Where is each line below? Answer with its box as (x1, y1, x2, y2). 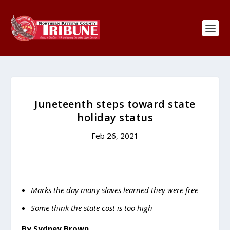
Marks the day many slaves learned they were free (30, 184, 198, 195)
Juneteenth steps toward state (34, 97, 196, 111)
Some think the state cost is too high (30, 203, 152, 213)
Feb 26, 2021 (91, 130, 139, 141)
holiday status (77, 110, 153, 124)
